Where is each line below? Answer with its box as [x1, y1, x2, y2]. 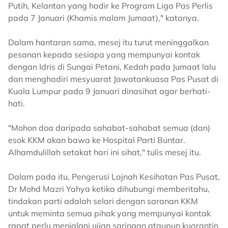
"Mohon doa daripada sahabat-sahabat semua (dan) [8, 123, 210, 133]
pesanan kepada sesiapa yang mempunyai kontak [8, 49, 200, 60]
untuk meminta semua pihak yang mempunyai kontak [8, 208, 211, 219]
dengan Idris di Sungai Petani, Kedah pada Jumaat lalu [8, 62, 216, 72]
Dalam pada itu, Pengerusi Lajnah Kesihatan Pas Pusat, [8, 172, 220, 182]
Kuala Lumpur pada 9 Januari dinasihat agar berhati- [8, 86, 211, 97]
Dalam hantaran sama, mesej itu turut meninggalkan [8, 37, 209, 48]
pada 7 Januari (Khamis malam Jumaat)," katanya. [8, 13, 199, 23]
